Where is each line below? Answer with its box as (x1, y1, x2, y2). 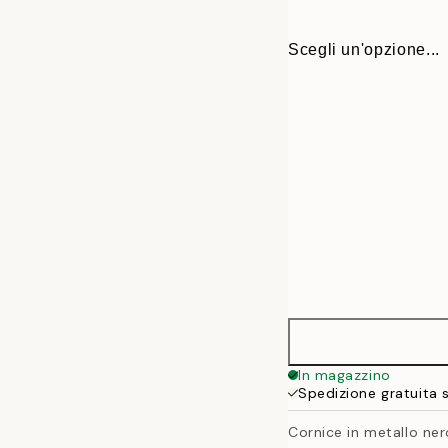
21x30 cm (336, 396, 411, 413)
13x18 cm (336, 348, 411, 365)
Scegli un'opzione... (288, 40, 440, 58)
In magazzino (298, 366, 391, 384)
